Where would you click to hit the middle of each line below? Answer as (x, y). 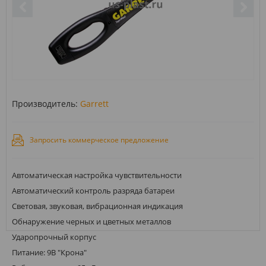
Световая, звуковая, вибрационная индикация (97, 206)
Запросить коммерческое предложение (99, 140)
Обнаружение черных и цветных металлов (91, 221)
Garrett (94, 103)
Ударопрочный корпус (54, 237)
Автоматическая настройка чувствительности (97, 175)
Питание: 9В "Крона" (49, 252)
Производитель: (45, 103)
